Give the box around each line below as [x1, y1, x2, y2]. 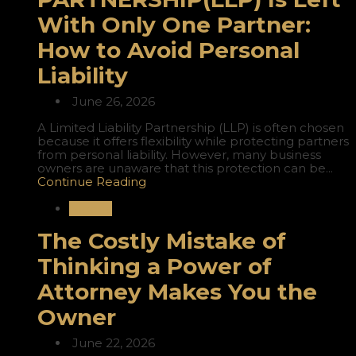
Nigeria [69, 201, 112, 217]
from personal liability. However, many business [37, 147, 321, 163]
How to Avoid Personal [37, 37, 300, 64]
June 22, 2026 [69, 335, 155, 351]
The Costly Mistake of [37, 227, 286, 255]
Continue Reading [37, 174, 146, 190]
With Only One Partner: [37, 11, 311, 39]
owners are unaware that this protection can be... [37, 161, 333, 176]
